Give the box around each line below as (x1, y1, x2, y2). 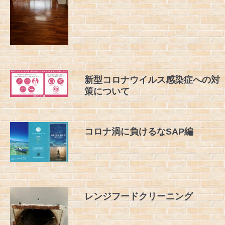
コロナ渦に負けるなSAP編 (84, 127, 194, 137)
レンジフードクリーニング (84, 191, 193, 202)
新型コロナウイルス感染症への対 (84, 74, 220, 85)
